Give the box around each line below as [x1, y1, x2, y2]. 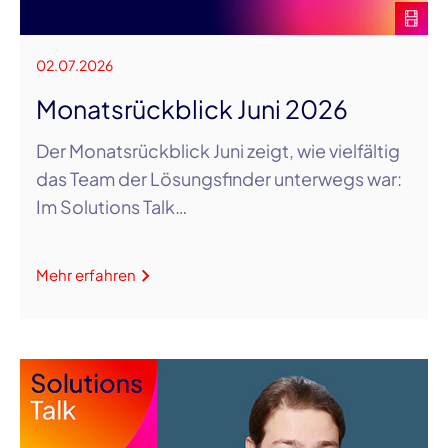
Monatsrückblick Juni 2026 [36, 93, 348, 126]
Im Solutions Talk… [36, 195, 187, 219]
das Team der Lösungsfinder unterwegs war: [36, 167, 402, 191]
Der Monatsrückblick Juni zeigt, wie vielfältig [36, 139, 400, 163]
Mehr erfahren [36, 265, 136, 285]
